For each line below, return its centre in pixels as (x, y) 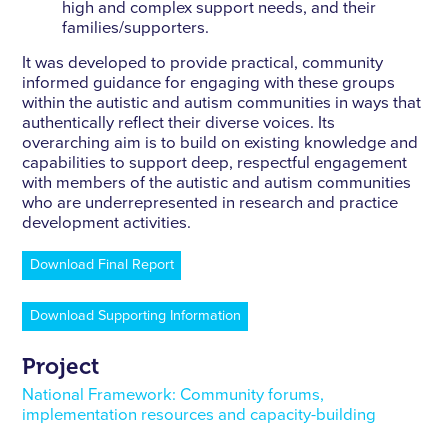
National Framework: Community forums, (173, 395)
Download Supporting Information (135, 315)
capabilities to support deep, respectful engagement (215, 164)
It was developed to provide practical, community (203, 64)
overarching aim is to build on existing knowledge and (220, 144)
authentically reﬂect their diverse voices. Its (179, 124)
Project (61, 367)
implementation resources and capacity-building (199, 415)
